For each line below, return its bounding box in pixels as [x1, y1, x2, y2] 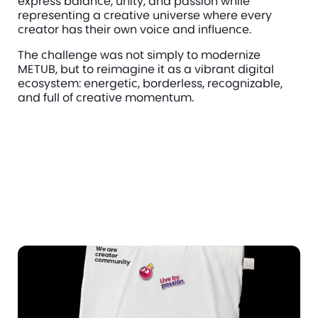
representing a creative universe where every [18, 7, 272, 22]
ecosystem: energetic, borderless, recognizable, [18, 75, 283, 90]
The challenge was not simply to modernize [18, 47, 261, 62]
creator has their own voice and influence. [18, 21, 251, 36]
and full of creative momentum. [18, 89, 194, 104]
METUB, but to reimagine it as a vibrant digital [18, 61, 274, 76]
